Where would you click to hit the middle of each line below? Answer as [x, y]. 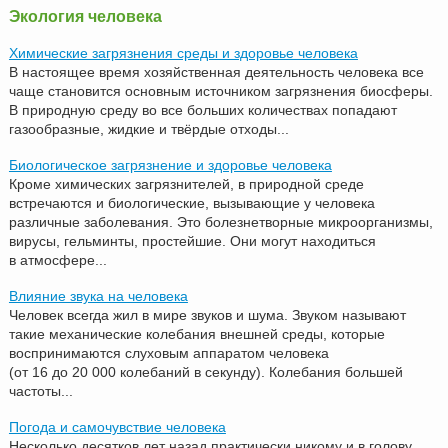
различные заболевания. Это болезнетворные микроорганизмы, [220, 221]
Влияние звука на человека [98, 295]
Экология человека [85, 15]
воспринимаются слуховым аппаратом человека [168, 352]
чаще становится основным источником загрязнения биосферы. [220, 90]
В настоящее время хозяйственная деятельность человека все [216, 71]
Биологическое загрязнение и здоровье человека [170, 164]
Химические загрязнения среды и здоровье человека [183, 52]
